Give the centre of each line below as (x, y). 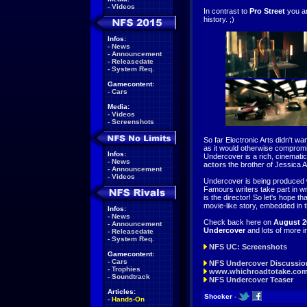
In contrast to (226, 11)
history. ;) (219, 19)
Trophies (126, 269)
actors (215, 164)
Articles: (122, 292)
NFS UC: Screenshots (248, 247)
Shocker (217, 296)
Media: (119, 107)
